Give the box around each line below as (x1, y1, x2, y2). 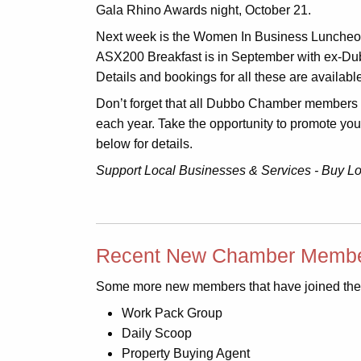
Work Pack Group (122, 306, 222, 320)
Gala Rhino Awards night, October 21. (96, 3, 311, 17)
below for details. (96, 137, 193, 151)
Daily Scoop (122, 326, 192, 340)
